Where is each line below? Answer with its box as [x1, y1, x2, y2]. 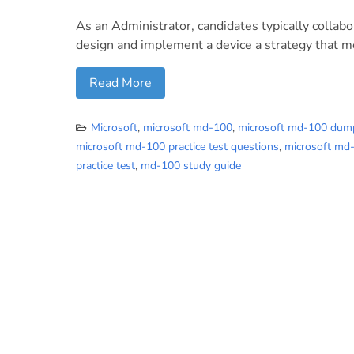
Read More [89, 74, 152, 92]
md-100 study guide [141, 158, 241, 173]
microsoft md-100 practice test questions [76, 139, 279, 154]
